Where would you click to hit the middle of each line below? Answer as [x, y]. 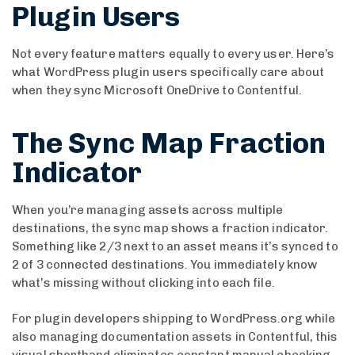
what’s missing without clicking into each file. [143, 282]
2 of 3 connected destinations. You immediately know [165, 264]
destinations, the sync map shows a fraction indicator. [170, 228]
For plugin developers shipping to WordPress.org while [174, 319]
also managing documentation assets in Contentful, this [175, 337]
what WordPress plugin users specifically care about [168, 72]
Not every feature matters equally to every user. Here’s [174, 53]
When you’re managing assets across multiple [148, 210]
